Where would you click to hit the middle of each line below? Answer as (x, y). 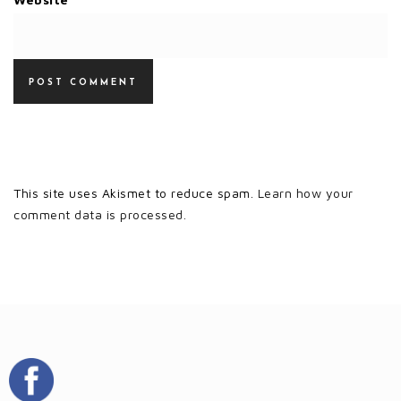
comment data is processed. (100, 214)
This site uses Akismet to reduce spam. (136, 192)
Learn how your (305, 192)
